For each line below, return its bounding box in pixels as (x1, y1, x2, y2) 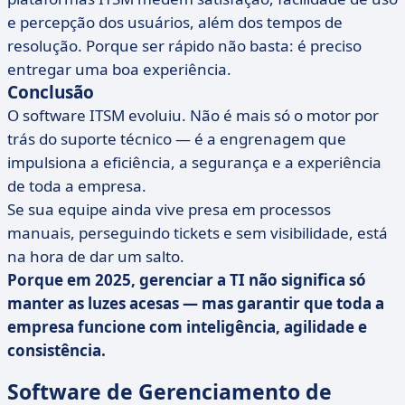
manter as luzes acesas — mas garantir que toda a (7, 293, 384, 314)
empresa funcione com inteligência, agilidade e (7, 316, 367, 337)
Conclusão (7, 80, 94, 104)
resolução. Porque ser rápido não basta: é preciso (7, 35, 362, 56)
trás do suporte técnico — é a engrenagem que (7, 128, 346, 149)
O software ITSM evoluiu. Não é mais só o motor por (7, 105, 379, 126)
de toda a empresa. (7, 175, 146, 196)
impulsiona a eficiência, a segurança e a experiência (7, 152, 381, 173)
